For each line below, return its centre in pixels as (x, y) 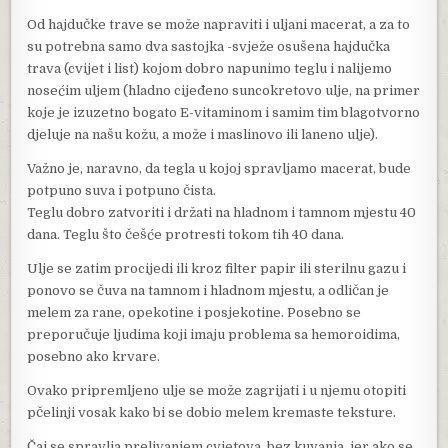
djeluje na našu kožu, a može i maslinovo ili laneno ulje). (203, 134)
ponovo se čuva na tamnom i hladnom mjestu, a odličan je (208, 290)
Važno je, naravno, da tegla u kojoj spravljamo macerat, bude (219, 168)
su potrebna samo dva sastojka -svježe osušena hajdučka (209, 46)
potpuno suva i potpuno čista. (122, 190)
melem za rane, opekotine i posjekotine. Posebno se (194, 312)
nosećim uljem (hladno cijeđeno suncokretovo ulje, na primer (224, 90)
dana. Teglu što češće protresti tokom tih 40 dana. (186, 234)
